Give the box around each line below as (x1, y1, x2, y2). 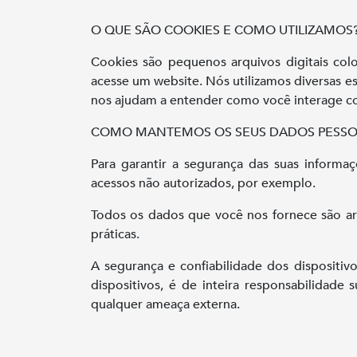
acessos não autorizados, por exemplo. (91, 175, 316, 192)
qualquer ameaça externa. (91, 296, 240, 313)
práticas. (91, 226, 139, 243)
